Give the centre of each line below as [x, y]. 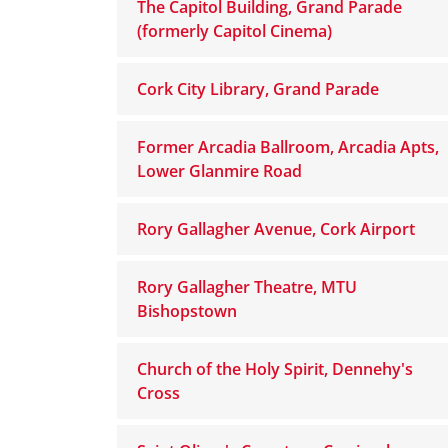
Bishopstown [187, 311]
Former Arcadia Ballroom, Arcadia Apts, [288, 147]
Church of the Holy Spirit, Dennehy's [275, 369]
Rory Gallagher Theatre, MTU [247, 287]
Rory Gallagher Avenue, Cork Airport [276, 229]
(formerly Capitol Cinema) [234, 31]
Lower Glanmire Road [219, 171]
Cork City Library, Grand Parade [258, 89]
